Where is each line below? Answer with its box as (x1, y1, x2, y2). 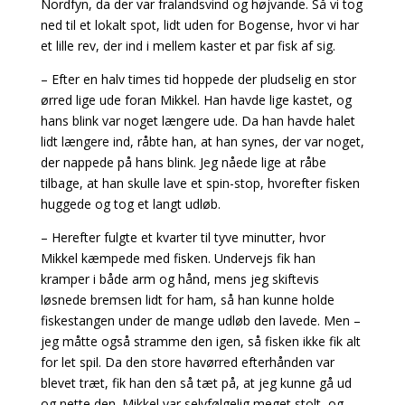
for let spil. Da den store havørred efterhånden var (40, 353, 334, 371)
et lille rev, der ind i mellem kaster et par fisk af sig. (40, 37, 335, 54)
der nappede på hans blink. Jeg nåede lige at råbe (40, 154, 326, 171)
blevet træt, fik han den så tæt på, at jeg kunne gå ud (40, 374, 352, 391)
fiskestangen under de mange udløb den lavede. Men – (40, 312, 361, 329)
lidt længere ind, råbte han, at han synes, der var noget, (40, 133, 364, 150)
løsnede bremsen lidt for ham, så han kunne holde (40, 291, 334, 308)
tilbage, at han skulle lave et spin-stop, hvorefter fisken (40, 174, 360, 192)
